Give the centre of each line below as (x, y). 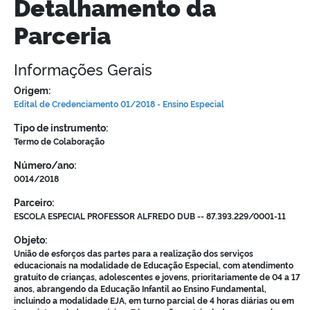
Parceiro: (34, 202)
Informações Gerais (83, 69)
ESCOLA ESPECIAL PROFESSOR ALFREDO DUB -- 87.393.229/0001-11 (150, 216)
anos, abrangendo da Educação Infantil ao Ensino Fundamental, (140, 289)
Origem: (32, 90)
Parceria (62, 35)
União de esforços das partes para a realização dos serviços (134, 253)
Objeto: (30, 240)
